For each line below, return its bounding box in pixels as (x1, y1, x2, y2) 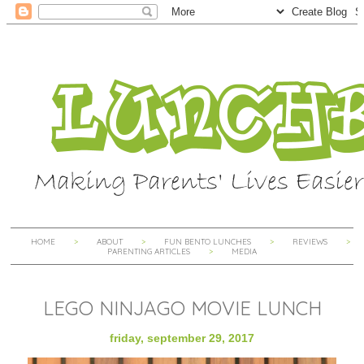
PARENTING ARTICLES (107, 246, 190, 256)
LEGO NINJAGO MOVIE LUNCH (42, 296, 322, 320)
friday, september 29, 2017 (110, 331, 254, 344)
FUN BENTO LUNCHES (163, 236, 251, 246)
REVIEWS (292, 236, 327, 246)
